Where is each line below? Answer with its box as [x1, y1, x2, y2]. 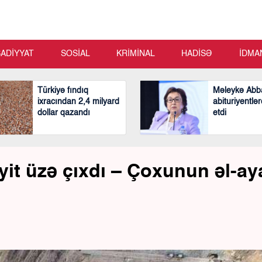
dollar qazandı [37, 109, 90, 117]
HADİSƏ [181, 50, 213, 58]
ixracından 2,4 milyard [37, 98, 119, 106]
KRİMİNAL [116, 50, 155, 58]
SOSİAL [60, 50, 90, 58]
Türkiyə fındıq [37, 87, 88, 95]
